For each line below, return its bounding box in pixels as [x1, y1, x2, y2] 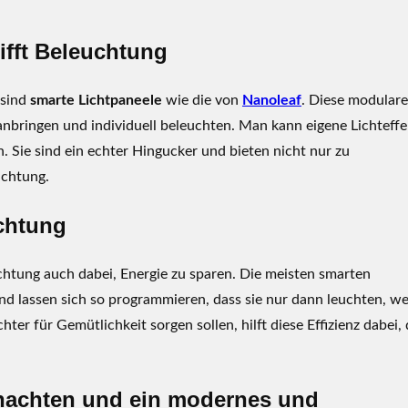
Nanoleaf [242, 93, 301, 108]
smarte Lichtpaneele [30, 93, 162, 108]
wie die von [162, 93, 242, 108]
